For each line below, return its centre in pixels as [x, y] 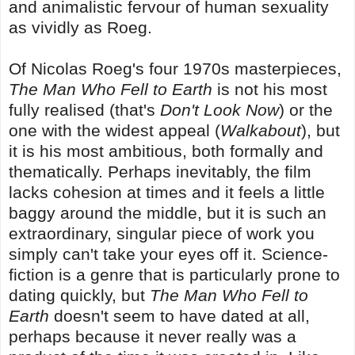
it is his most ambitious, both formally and [166, 151]
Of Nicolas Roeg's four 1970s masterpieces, [175, 68]
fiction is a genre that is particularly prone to [174, 274]
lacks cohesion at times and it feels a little [167, 192]
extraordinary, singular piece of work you [162, 233]
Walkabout [261, 130]
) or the [306, 109]
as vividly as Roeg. [80, 27]
